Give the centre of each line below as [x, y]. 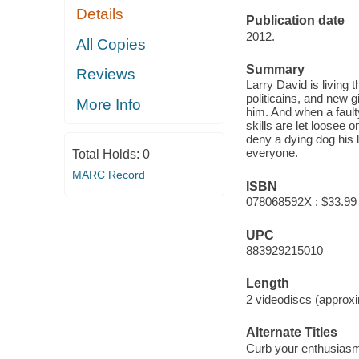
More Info [109, 104]
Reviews [106, 75]
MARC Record [108, 175]
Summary [275, 69]
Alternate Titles [291, 333]
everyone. [272, 153]
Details [100, 14]
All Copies [111, 44]
